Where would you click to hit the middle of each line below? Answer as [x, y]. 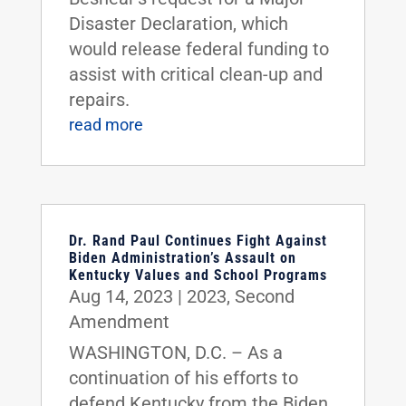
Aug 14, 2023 [121, 296]
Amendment [119, 321]
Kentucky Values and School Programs [198, 275]
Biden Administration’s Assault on [182, 257]
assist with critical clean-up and [195, 74]
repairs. [99, 99]
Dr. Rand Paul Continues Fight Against [198, 240]
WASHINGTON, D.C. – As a [175, 352]
